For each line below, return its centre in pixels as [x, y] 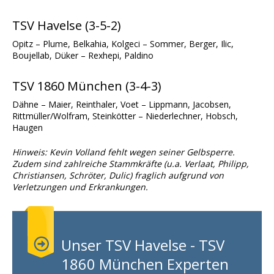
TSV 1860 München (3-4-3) [87, 86]
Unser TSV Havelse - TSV [143, 245]
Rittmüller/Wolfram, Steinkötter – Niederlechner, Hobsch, [125, 116]
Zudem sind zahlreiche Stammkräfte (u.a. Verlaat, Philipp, [131, 164]
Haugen [28, 128]
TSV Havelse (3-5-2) [67, 26]
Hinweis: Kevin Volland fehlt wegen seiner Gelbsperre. [124, 152]
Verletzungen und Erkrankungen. [80, 187]
